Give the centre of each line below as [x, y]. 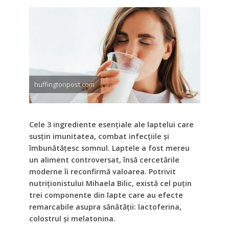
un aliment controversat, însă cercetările [104, 160]
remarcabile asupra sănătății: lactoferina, [105, 207]
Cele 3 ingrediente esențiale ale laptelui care [111, 125]
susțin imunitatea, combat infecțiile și [99, 136]
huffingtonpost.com [64, 85]
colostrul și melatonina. [72, 219]
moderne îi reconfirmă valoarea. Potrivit [102, 172]
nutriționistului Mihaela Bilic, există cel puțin [110, 184]
